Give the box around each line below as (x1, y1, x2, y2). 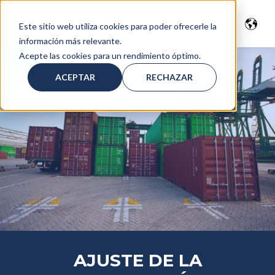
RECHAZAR (146, 71, 193, 82)
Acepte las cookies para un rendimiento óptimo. (18, 50, 201, 61)
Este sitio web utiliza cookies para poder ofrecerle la (18, 20, 217, 31)
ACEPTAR (55, 71, 95, 82)
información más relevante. (18, 35, 122, 46)
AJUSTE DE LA (73, 249, 202, 271)
